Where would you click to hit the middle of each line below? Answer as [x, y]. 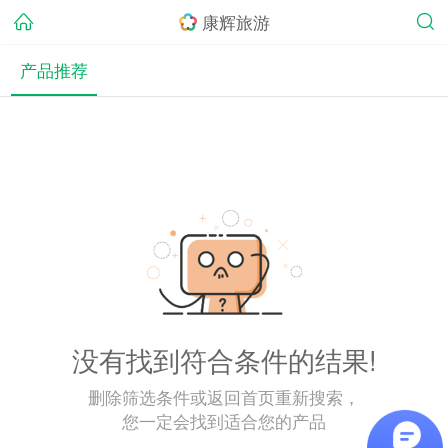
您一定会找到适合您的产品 [224, 421]
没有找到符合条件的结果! [224, 359]
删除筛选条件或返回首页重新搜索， [224, 397]
